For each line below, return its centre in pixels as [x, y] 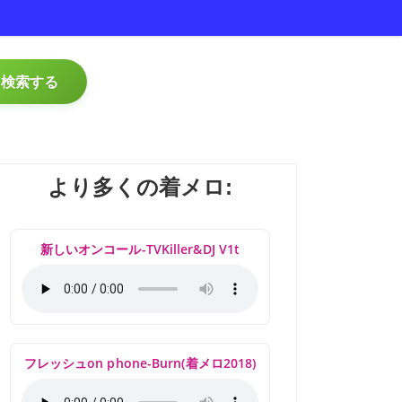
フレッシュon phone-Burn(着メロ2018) [140, 363]
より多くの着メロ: [140, 187]
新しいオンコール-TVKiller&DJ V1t [140, 249]
